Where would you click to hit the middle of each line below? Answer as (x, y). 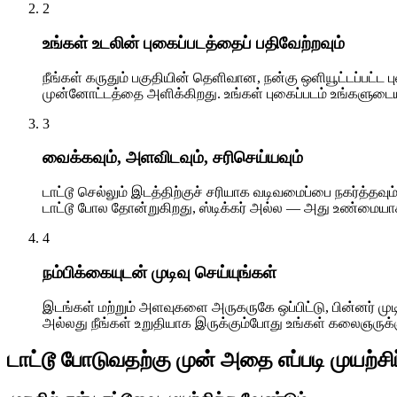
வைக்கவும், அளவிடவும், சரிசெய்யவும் (173, 158)
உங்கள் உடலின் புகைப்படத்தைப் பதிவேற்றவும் (194, 43)
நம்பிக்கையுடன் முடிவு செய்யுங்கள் (160, 272)
